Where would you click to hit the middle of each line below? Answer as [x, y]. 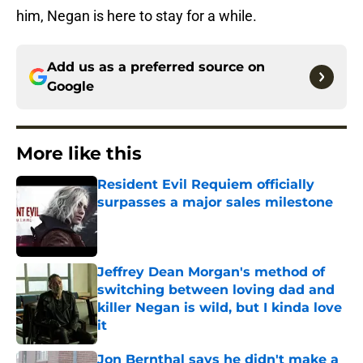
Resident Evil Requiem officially [206, 185]
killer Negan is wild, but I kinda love [220, 308]
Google [70, 87]
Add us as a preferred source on [156, 67]
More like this [79, 154]
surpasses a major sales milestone [215, 203]
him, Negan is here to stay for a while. [137, 16]
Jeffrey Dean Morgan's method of [211, 272]
